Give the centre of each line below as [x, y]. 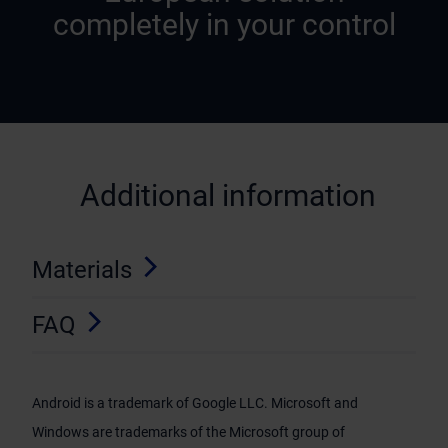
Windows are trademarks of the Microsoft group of [188, 431]
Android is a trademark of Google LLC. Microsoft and [195, 403]
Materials [82, 270]
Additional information [228, 196]
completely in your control [224, 25]
